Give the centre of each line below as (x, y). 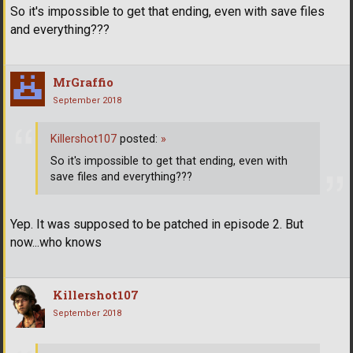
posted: (139, 139)
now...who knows (56, 243)
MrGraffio (83, 82)
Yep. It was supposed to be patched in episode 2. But (157, 225)
